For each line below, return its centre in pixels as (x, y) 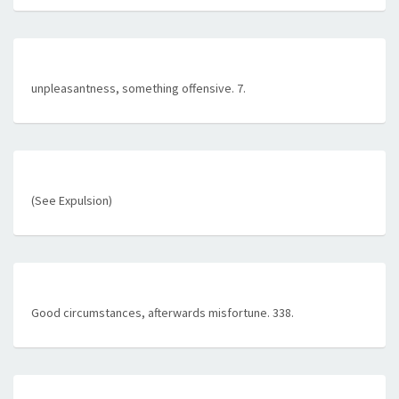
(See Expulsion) (72, 200)
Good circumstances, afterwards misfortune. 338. (163, 313)
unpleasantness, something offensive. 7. (138, 88)
